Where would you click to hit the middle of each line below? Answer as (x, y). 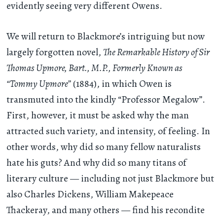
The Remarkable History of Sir (157, 52)
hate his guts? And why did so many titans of (97, 163)
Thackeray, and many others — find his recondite (106, 210)
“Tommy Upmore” (39, 84)
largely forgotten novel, (55, 52)
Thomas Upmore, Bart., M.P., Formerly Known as (95, 68)
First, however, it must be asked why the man (98, 115)
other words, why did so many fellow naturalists (104, 147)
